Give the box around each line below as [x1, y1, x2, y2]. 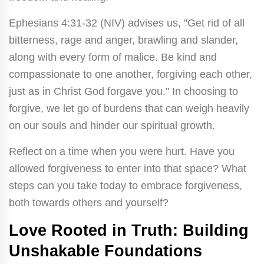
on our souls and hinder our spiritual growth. [9, 119, 215, 131]
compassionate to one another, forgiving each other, [9, 68, 252, 80]
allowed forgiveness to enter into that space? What [9, 162, 246, 174]
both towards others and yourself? [9, 196, 169, 209]
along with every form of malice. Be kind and [9, 51, 217, 63]
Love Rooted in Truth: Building [9, 221, 249, 239]
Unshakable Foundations [9, 242, 202, 260]
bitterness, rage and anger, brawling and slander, [9, 34, 238, 46]
